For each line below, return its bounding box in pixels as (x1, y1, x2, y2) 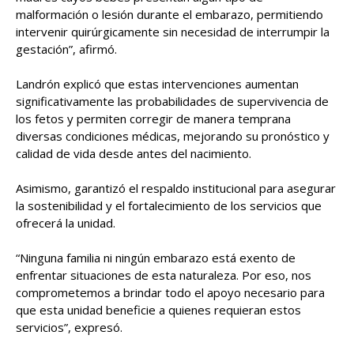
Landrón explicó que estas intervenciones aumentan (16, 75, 299, 92)
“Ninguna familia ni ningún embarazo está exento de (16, 249, 296, 265)
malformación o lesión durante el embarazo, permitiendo (16, 6, 323, 22)
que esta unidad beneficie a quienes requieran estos (16, 301, 301, 318)
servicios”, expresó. (16, 318, 122, 335)
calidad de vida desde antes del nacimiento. (16, 145, 251, 161)
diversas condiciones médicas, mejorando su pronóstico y (16, 127, 330, 144)
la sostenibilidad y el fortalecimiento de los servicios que (16, 197, 322, 213)
